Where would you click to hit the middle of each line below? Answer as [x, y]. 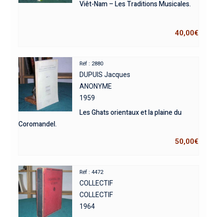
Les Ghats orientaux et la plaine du [131, 113]
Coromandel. [37, 124]
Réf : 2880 [92, 64]
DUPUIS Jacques [105, 75]
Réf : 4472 [92, 172]
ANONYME [96, 86]
